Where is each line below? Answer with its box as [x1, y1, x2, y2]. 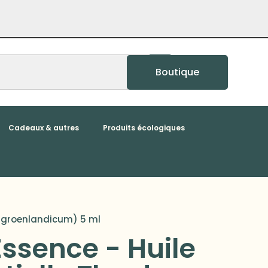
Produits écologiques [102, 122, 185, 133]
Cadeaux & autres [8, 122, 79, 133]
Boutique [155, 65, 199, 79]
